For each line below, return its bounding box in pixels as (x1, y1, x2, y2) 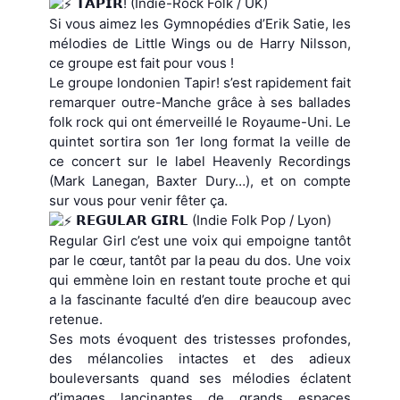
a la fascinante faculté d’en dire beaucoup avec (49, 290, 351, 308)
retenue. (49, 310, 103, 328)
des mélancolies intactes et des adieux (49, 349, 351, 367)
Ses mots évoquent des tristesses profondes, (49, 329, 351, 347)
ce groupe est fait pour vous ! (49, 54, 234, 71)
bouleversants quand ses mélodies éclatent (49, 369, 351, 387)
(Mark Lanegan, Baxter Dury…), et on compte (49, 171, 351, 189)
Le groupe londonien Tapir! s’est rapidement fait (49, 73, 351, 91)
